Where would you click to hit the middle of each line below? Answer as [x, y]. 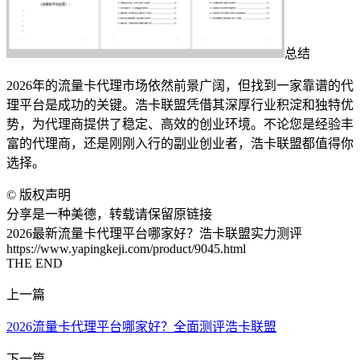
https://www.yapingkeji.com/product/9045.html [126, 248]
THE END [35, 263]
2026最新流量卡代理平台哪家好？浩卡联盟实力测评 [154, 233]
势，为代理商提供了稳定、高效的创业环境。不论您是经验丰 [180, 124]
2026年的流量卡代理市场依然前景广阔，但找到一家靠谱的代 [180, 85]
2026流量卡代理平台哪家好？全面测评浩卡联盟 [141, 326]
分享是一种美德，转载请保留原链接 [109, 214]
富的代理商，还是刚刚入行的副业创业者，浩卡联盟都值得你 [180, 143]
